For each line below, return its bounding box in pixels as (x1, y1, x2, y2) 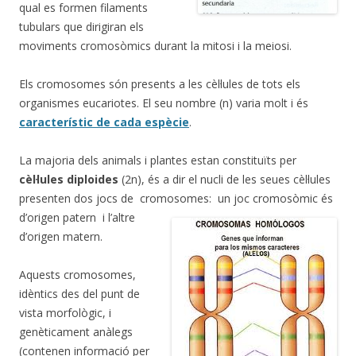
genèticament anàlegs (19, 323, 133, 339)
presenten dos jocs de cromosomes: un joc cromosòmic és (19, 190, 333, 206)
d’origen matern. (19, 228, 103, 244)
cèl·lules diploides (19, 171, 122, 187)
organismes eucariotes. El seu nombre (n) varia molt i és (19, 95, 308, 110)
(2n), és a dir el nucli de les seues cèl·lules (122, 171, 331, 187)
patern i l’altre (63, 209, 135, 225)
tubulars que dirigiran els (19, 18, 144, 34)
